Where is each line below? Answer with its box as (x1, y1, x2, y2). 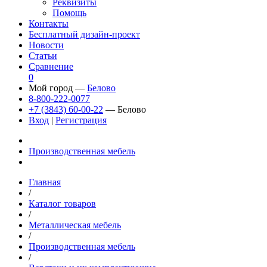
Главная (29, 176, 61, 187)
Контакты (29, 18, 69, 29)
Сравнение (29, 61, 73, 72)
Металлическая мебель (29, 219, 121, 230)
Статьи (29, 50, 57, 61)
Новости (29, 39, 64, 50)
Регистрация (55, 114, 107, 125)
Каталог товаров (29, 198, 96, 209)
